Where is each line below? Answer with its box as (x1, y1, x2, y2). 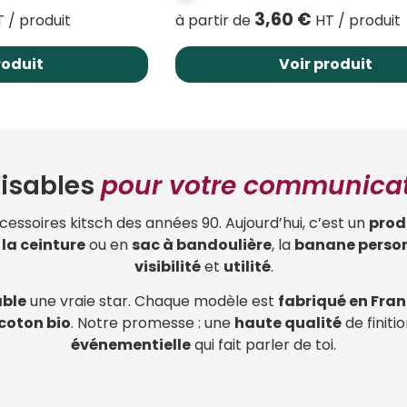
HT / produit (311, 9, 401, 31)
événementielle (71, 334, 191, 356)
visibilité (134, 255, 201, 277)
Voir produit (279, 53, 373, 74)
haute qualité (233, 313, 342, 334)
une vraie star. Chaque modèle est (25, 291, 278, 313)
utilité (223, 255, 271, 277)
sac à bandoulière (132, 233, 272, 255)
